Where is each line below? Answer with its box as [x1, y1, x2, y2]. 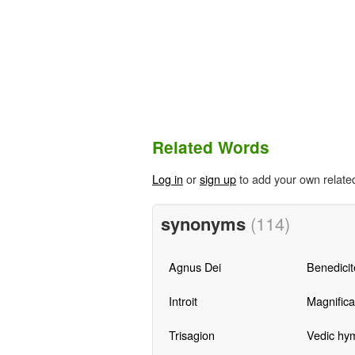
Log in [152, 170, 183, 188]
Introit [168, 292, 197, 309]
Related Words [152, 136, 269, 159]
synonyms [160, 210, 250, 236]
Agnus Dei [168, 258, 221, 275]
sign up [200, 170, 236, 188]
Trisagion [168, 326, 215, 343]
